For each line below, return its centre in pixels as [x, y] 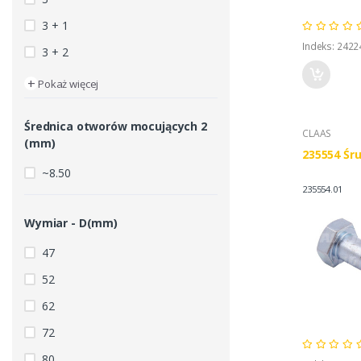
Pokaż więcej [68, 84]
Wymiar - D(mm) [71, 223]
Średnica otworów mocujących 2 [116, 127]
